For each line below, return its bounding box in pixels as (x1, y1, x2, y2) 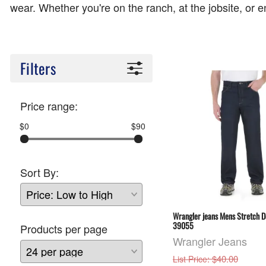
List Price (172, 252, 207, 265)
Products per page (20, 221, 107, 237)
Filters (20, 56, 56, 79)
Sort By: (20, 164, 59, 180)
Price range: (20, 97, 78, 113)
